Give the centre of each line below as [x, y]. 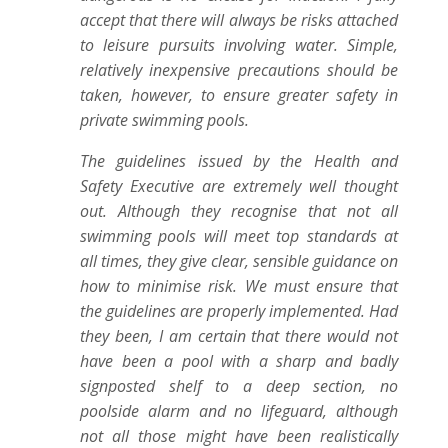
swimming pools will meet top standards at [239, 236]
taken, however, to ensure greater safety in [239, 95]
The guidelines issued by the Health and [239, 161]
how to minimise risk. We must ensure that [239, 286]
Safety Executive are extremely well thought [239, 186]
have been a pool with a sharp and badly [239, 361]
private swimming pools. [164, 120]
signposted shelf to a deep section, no [239, 386]
